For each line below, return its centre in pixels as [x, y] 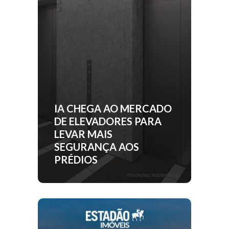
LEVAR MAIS [83, 134]
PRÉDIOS [76, 159]
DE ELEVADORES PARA [108, 121]
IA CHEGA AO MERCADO [113, 108]
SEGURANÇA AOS [97, 147]
